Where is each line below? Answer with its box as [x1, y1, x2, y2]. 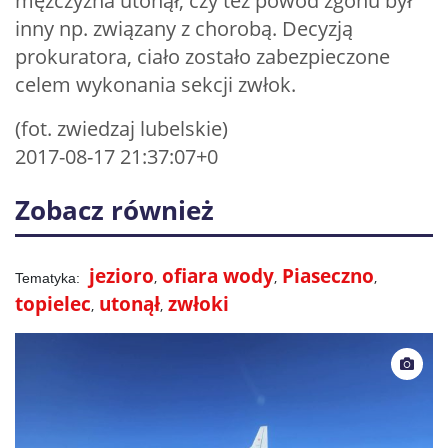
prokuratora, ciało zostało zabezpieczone [15, 42, 390, 70]
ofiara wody [162, 261, 274, 289]
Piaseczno [282, 261, 374, 289]
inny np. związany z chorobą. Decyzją [15, 14, 353, 42]
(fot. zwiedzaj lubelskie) [15, 114, 228, 142]
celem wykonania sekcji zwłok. [15, 70, 296, 98]
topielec [15, 289, 91, 317]
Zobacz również [15, 191, 214, 228]
